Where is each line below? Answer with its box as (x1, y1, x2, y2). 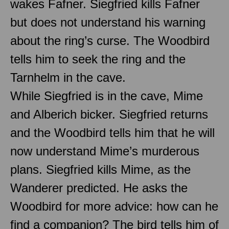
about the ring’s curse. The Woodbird (10, 33, 210, 48)
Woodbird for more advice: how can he (10, 199, 218, 213)
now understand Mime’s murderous (10, 144, 199, 158)
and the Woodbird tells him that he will (10, 125, 215, 140)
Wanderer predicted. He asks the (10, 180, 188, 195)
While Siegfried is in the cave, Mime (10, 88, 203, 103)
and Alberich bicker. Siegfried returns (10, 107, 208, 121)
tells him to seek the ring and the (10, 52, 186, 66)
